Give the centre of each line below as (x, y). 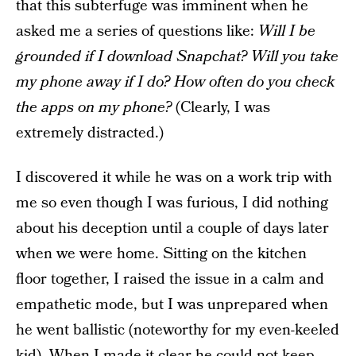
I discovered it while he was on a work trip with (174, 178)
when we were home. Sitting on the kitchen (161, 254)
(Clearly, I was (223, 108)
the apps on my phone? (96, 108)
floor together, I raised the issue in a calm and (170, 279)
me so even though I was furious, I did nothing (172, 203)
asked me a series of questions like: (137, 31)
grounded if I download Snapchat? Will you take (177, 57)
